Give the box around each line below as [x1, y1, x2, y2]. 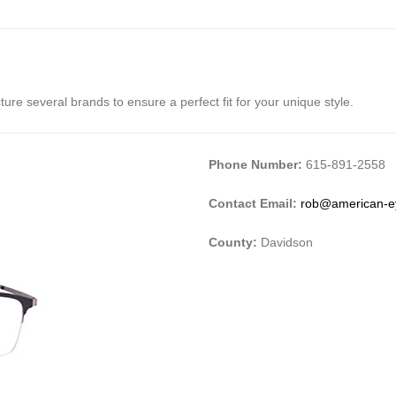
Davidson [257, 234, 313, 249]
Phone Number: [209, 156, 306, 171]
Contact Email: [209, 195, 301, 210]
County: [209, 234, 257, 249]
